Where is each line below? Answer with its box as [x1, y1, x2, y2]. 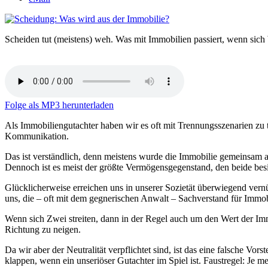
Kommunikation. [5, 131, 69, 142]
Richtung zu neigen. [5, 224, 81, 235]
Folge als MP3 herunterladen [5, 100, 114, 111]
